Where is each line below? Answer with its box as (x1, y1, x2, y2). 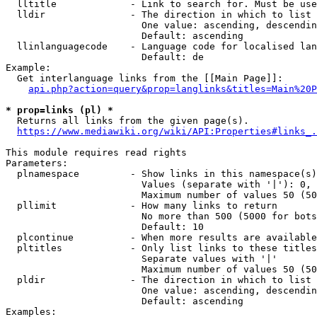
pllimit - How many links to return (6, 200, 277, 211)
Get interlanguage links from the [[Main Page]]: (6, 73, 283, 83)
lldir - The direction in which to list (6, 9, 311, 20)
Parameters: (6, 158, 68, 168)
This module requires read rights (6, 147, 187, 158)
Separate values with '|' (6, 253, 277, 264)
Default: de (6, 52, 204, 62)
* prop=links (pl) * (6, 105, 113, 115)
